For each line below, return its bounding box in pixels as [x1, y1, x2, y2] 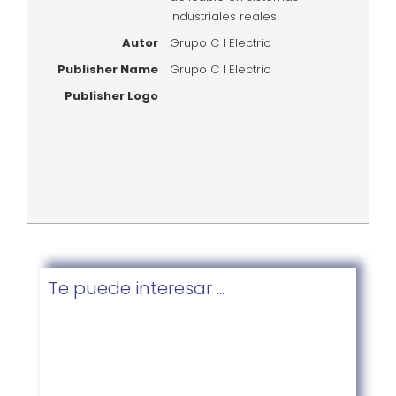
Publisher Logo [64, 87, 158, 104]
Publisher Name [57, 61, 158, 79]
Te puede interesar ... [49, 275, 225, 301]
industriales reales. [169, 8, 278, 26]
